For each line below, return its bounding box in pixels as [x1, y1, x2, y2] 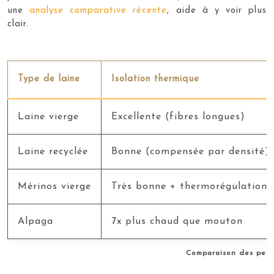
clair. [7, 19, 29, 29]
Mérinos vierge [18, 181, 91, 191]
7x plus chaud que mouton [111, 216, 243, 226]
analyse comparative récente [29, 6, 168, 15]
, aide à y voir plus [167, 6, 267, 15]
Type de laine [18, 74, 80, 84]
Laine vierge [18, 111, 79, 122]
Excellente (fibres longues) [111, 111, 245, 122]
